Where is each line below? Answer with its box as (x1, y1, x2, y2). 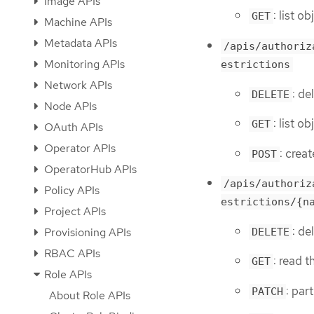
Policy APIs (41, 183, 100, 198)
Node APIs (41, 99, 97, 114)
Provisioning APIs (41, 225, 131, 240)
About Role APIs (49, 288, 130, 303)
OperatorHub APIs (41, 162, 137, 177)
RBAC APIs (41, 246, 100, 261)
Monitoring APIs (41, 57, 125, 71)
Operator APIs (41, 141, 116, 156)
